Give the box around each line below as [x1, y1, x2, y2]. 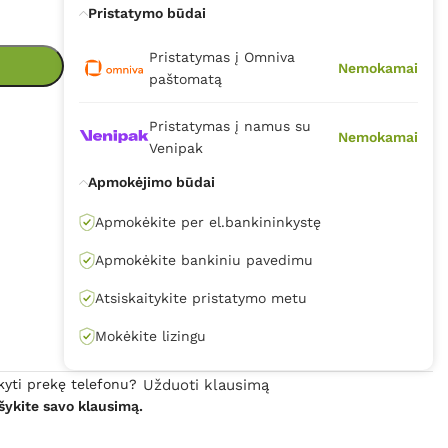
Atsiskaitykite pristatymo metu [94, 289, 307, 306]
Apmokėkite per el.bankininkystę [94, 213, 321, 230]
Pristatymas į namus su [148, 117, 311, 134]
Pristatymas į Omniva [148, 48, 295, 65]
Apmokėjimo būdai [87, 173, 215, 190]
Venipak [148, 139, 203, 156]
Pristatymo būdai [87, 4, 206, 21]
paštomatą [148, 70, 222, 87]
